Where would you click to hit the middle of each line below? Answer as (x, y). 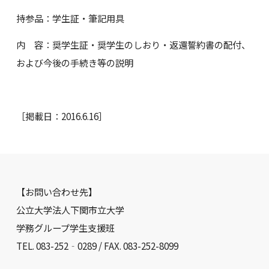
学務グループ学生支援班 (65, 228)
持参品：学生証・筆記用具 (70, 18)
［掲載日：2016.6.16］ (62, 116)
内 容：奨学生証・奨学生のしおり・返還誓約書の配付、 (133, 45)
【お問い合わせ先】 (56, 192)
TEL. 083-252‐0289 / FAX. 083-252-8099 (97, 246)
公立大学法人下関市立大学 (70, 210)
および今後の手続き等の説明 (74, 63)
